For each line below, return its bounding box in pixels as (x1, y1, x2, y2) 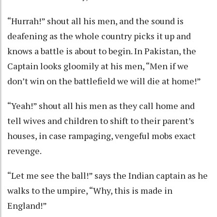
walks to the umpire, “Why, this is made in (7, 185, 172, 197)
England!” (7, 200, 47, 212)
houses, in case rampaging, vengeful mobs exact (7, 130, 196, 142)
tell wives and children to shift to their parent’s (7, 115, 194, 127)
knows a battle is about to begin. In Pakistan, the (7, 45, 196, 57)
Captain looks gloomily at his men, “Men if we (7, 60, 188, 72)
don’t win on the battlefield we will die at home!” (7, 75, 201, 87)
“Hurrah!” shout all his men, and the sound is (7, 15, 184, 27)
